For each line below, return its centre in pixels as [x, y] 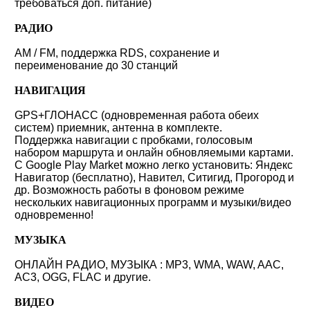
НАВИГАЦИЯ [50, 90]
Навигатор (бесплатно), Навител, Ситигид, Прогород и [154, 177]
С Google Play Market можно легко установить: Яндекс [154, 165]
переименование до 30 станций [96, 65]
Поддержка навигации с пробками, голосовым [134, 140]
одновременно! [54, 215]
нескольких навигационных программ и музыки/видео [153, 202]
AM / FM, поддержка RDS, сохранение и [117, 53]
